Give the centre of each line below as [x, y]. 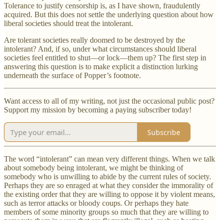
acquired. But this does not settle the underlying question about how [109, 15]
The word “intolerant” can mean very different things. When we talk [110, 159]
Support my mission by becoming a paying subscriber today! [98, 110]
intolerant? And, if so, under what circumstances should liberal [100, 49]
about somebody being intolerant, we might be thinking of [94, 168]
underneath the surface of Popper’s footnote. [72, 76]
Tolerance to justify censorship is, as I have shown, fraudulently [102, 6]
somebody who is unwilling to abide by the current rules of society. [108, 177]
